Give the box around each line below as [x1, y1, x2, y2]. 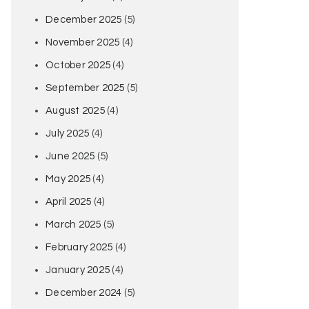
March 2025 [46, 219, 101, 230]
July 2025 [46, 128, 90, 139]
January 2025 [46, 265, 110, 275]
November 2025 [46, 37, 120, 48]
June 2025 [46, 151, 95, 161]
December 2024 [46, 288, 122, 298]
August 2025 [46, 106, 105, 116]
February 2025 [46, 242, 113, 252]
